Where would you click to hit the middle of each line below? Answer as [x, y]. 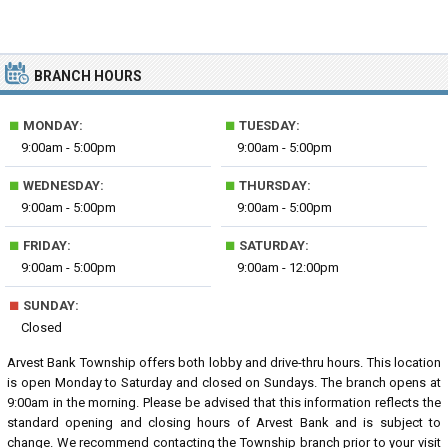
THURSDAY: [274, 185]
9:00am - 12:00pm [288, 267]
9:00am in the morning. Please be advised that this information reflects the [224, 402]
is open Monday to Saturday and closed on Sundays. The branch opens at [224, 382]
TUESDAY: [268, 125]
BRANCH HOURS [88, 76]
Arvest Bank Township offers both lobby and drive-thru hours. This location [224, 362]
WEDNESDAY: [62, 185]
